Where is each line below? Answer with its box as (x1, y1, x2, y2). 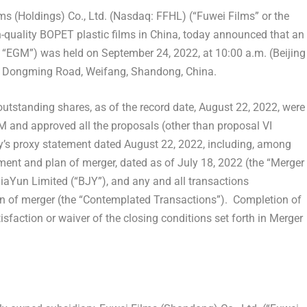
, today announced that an (177, 27, 304, 41)
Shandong (130, 64, 181, 78)
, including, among (202, 138, 291, 151)
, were (277, 101, 305, 114)
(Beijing (266, 46, 306, 60)
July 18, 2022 (177, 156, 243, 170)
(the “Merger (242, 156, 304, 170)
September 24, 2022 (101, 46, 198, 60)
